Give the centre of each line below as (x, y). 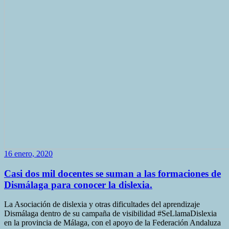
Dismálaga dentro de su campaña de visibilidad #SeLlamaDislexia (110, 214)
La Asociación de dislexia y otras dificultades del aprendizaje (102, 204)
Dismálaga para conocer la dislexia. (78, 185)
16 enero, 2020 (28, 153)
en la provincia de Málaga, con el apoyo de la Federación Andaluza (112, 223)
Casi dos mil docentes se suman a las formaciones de (112, 173)
